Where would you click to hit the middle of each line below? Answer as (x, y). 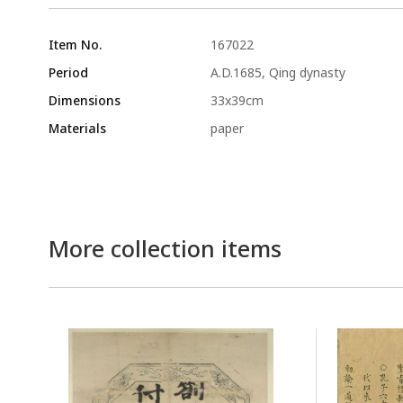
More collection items (165, 248)
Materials (77, 128)
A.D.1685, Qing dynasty (278, 72)
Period (68, 72)
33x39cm (237, 100)
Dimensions (84, 100)
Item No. (75, 45)
